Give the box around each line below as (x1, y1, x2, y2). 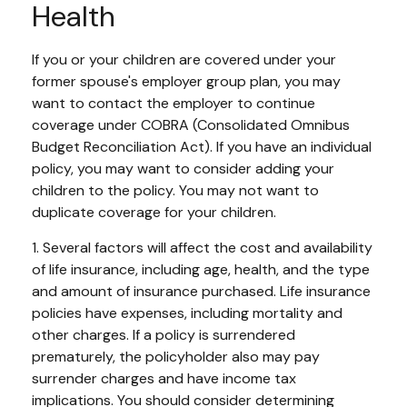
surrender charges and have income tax (32, 368, 296, 388)
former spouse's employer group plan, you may (32, 71, 341, 91)
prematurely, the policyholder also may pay (32, 346, 320, 366)
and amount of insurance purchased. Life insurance (32, 281, 371, 301)
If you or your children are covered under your (32, 49, 336, 69)
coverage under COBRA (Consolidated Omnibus (32, 114, 350, 134)
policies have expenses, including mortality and (32, 303, 342, 323)
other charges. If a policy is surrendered (32, 324, 295, 344)
